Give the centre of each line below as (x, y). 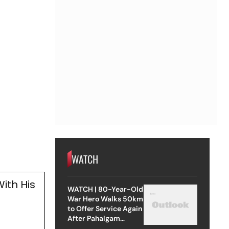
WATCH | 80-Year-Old (105, 189)
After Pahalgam (94, 218)
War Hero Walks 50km (105, 199)
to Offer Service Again (105, 208)
